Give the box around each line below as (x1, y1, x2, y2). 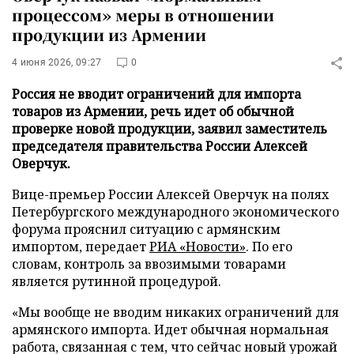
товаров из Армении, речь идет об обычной (12, 103, 294, 120)
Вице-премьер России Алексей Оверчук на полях (12, 186, 329, 203)
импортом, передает (12, 238, 149, 255)
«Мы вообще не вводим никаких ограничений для (12, 303, 339, 321)
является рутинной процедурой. (12, 273, 221, 290)
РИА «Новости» (149, 238, 246, 255)
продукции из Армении (12, 24, 206, 45)
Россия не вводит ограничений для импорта (12, 85, 301, 103)
